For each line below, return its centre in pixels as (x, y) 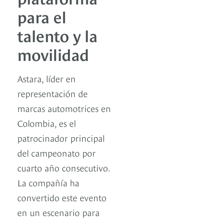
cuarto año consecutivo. (64, 167)
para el (42, 16)
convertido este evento (62, 197)
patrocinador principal (61, 138)
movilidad (53, 54)
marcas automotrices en (64, 108)
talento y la (57, 35)
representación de (53, 93)
